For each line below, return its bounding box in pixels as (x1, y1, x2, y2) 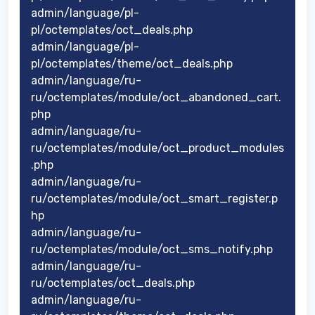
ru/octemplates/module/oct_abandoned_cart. (31, 90, 281, 104)
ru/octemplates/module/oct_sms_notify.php (31, 242, 273, 256)
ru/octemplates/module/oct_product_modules (31, 141, 284, 155)
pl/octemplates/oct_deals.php (31, 22, 193, 37)
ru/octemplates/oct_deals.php (31, 276, 195, 290)
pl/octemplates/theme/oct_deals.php (31, 56, 233, 70)
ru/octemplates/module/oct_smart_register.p (31, 191, 278, 205)
